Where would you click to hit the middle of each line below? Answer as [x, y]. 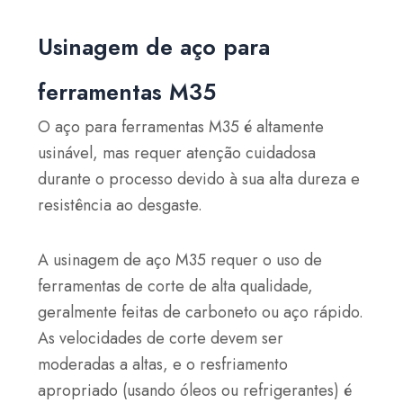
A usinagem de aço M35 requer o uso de [180, 260]
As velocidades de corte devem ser [161, 338]
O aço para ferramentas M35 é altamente [181, 127]
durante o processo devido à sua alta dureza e [199, 179]
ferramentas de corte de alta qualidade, [176, 286]
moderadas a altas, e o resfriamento [163, 364]
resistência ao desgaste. [121, 206]
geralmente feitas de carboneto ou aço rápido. [201, 312]
